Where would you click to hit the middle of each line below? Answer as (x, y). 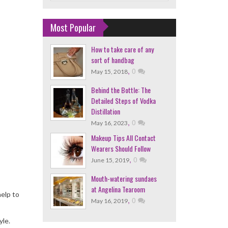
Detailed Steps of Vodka (123, 101)
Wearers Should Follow (121, 148)
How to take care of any (122, 49)
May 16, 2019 (109, 201)
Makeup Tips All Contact (123, 138)
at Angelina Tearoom (118, 189)
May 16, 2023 (109, 123)
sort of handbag (112, 60)
